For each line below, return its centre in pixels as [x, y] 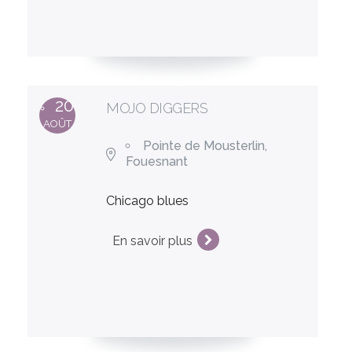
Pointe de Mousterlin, [205, 145]
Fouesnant [157, 161]
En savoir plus [153, 240]
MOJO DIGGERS [157, 108]
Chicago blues [148, 200]
